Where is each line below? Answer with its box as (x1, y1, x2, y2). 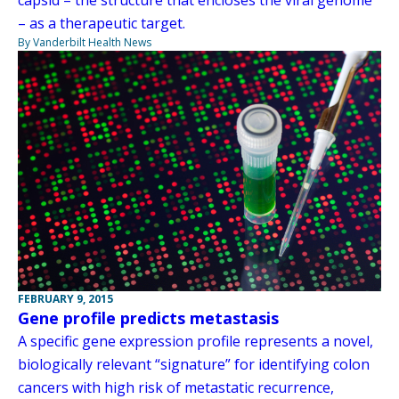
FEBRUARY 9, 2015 (18, 290, 113, 306)
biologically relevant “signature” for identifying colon (18, 354, 370, 374)
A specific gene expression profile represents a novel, (18, 330, 373, 351)
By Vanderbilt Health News (18, 34, 151, 50)
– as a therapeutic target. (18, 12, 185, 33)
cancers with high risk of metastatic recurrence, (18, 377, 334, 397)
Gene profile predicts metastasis (18, 306, 279, 329)
